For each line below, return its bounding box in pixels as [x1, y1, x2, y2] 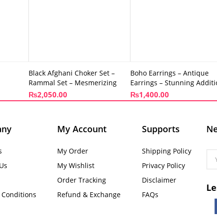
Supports [141, 123, 180, 135]
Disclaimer [141, 175, 176, 185]
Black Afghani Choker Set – [29, 68, 115, 77]
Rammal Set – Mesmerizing [29, 77, 117, 87]
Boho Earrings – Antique [130, 68, 209, 77]
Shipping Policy [141, 146, 191, 155]
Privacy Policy [141, 160, 185, 170]
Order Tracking [57, 175, 106, 185]
